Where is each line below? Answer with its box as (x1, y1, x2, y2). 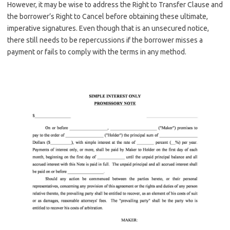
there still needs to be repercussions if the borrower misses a (7, 35, 203, 44)
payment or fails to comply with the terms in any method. (7, 47, 186, 56)
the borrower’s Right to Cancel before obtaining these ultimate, (7, 12, 208, 21)
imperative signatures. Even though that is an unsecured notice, (7, 24, 209, 32)
